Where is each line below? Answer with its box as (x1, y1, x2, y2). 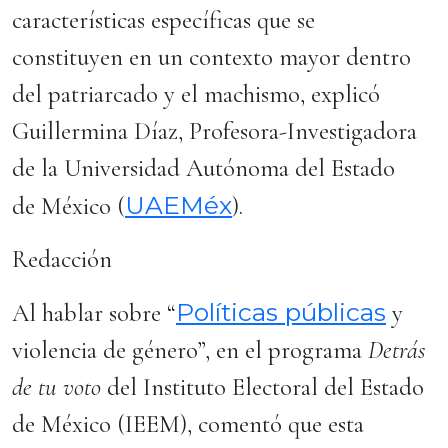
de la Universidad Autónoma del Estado (12, 153, 395, 183)
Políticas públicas (176, 297, 386, 327)
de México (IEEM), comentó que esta (12, 409, 364, 439)
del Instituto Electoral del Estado (101, 372, 424, 402)
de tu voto (12, 372, 101, 402)
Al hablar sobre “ (12, 298, 176, 328)
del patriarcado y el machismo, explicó (12, 79, 380, 109)
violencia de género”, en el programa (12, 335, 368, 365)
